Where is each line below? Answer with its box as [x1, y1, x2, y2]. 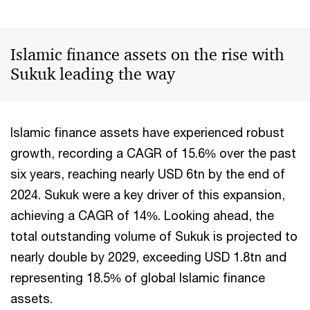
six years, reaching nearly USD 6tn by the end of [10, 166, 285, 181]
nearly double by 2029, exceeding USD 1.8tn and [10, 249, 286, 264]
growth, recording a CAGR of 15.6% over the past [10, 145, 296, 161]
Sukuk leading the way [10, 64, 175, 84]
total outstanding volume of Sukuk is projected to [10, 228, 298, 244]
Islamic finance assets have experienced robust [10, 125, 284, 140]
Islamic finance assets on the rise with [10, 44, 284, 65]
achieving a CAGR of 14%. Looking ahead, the [10, 208, 274, 223]
